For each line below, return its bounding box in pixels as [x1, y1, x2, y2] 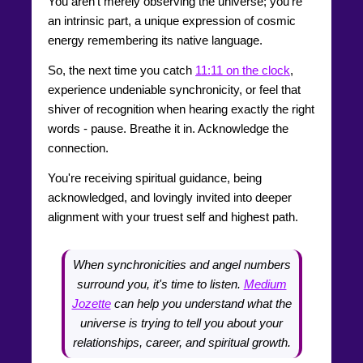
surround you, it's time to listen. [76, 276, 244, 291]
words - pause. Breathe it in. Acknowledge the [48, 121, 288, 135]
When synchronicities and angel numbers [72, 257, 291, 271]
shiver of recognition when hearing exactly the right [48, 101, 314, 116]
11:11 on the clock [195, 62, 290, 77]
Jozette [71, 296, 111, 310]
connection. [48, 140, 109, 155]
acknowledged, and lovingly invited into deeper [48, 190, 292, 204]
